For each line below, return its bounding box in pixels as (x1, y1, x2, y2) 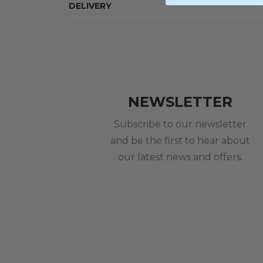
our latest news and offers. (118, 151, 243, 163)
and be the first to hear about (110, 135, 251, 147)
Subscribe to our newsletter (114, 119, 247, 130)
